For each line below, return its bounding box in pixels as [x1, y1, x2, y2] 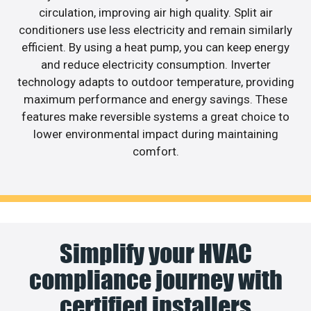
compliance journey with [28, 264, 283, 296]
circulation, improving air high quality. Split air [38, 5, 273, 19]
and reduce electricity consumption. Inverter [40, 57, 271, 72]
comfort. [132, 144, 179, 158]
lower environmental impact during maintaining [33, 126, 278, 141]
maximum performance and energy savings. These [24, 92, 287, 106]
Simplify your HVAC [59, 238, 252, 269]
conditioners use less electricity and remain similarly [19, 22, 292, 37]
